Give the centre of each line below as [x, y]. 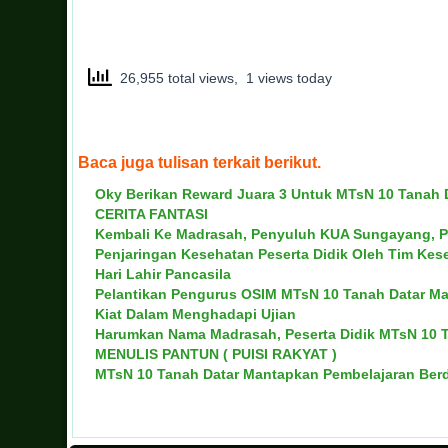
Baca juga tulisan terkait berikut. [199, 162]
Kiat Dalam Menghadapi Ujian [195, 314]
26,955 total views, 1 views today [222, 77]
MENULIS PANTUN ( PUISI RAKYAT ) [216, 354]
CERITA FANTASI [151, 214]
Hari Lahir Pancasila [163, 274]
